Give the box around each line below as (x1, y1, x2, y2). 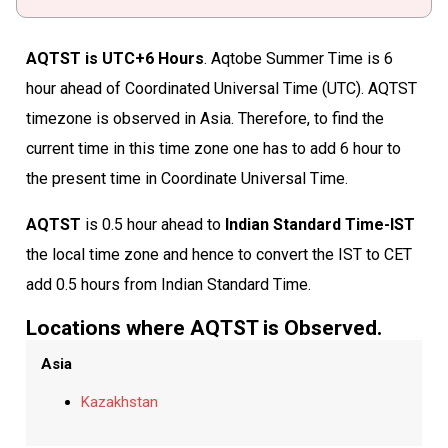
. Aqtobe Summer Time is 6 (203, 48, 393, 68)
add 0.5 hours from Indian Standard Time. (25, 274, 311, 294)
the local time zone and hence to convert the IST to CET (25, 244, 412, 264)
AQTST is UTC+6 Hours (25, 48, 204, 68)
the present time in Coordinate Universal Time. (25, 168, 348, 188)
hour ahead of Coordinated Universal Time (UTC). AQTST (25, 78, 417, 98)
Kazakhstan (80, 392, 158, 411)
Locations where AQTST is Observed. (25, 315, 382, 340)
